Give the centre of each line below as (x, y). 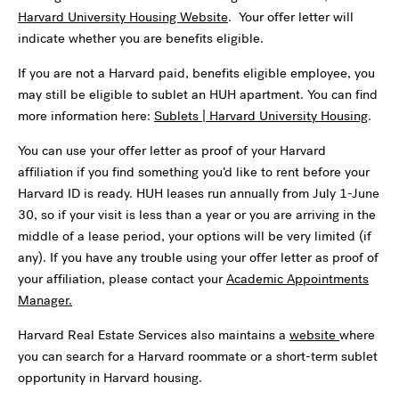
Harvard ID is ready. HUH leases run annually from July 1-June (199, 193)
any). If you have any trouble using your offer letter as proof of (198, 257)
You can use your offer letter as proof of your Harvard (172, 150)
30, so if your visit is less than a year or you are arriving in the (197, 214)
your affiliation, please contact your (122, 278)
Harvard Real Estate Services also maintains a (154, 334)
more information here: (86, 115)
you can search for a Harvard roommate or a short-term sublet (198, 356)
